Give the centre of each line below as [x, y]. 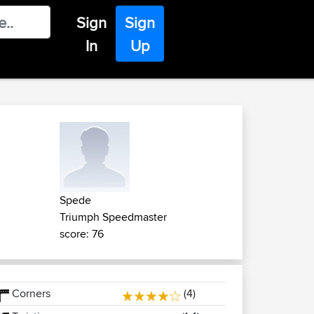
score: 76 [82, 234]
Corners [29, 293]
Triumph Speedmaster [113, 217]
